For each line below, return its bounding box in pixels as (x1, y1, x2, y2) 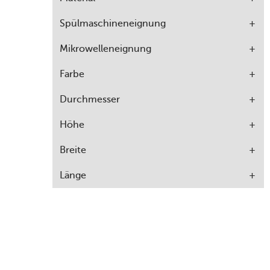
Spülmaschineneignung (60, 17, 166, 29)
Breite (60, 143, 86, 155)
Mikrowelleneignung (60, 42, 151, 54)
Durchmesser (60, 93, 120, 105)
